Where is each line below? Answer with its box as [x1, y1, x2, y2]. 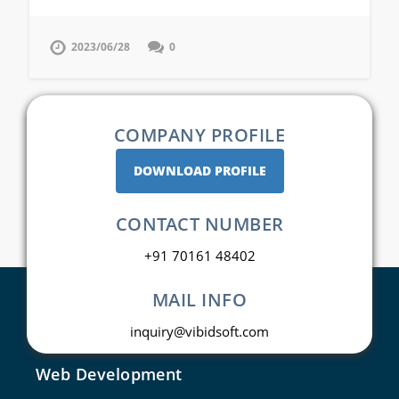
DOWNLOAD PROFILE [133, 162, 266, 180]
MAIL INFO [151, 288, 248, 313]
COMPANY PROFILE [113, 123, 286, 148]
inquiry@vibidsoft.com [130, 322, 269, 341]
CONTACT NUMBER [115, 212, 284, 237]
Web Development [36, 363, 183, 386]
